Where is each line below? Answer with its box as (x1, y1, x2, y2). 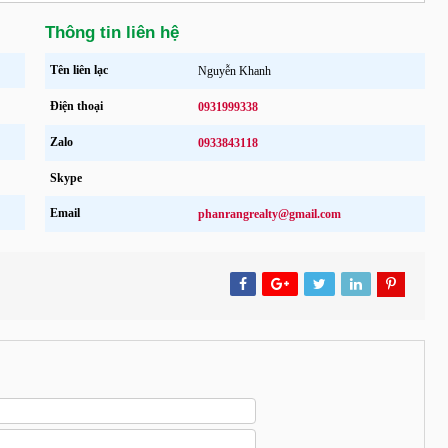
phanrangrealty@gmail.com (197, 206, 341, 221)
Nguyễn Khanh (197, 63, 271, 78)
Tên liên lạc (49, 62, 108, 77)
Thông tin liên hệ (44, 22, 179, 42)
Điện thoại (49, 98, 103, 113)
